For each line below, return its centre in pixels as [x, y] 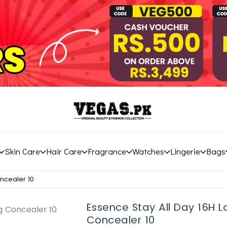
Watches [148, 151]
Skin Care [22, 151]
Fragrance [107, 151]
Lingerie [185, 151]
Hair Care [64, 151]
